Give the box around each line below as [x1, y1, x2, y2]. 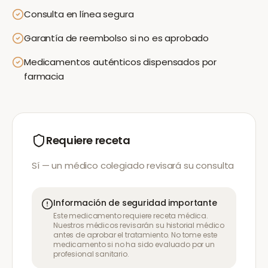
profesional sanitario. [53, 249, 129, 259]
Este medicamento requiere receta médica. [53, 211, 209, 221]
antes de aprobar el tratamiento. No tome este [53, 230, 218, 240]
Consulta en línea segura [24, 8, 134, 20]
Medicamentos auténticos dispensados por [24, 56, 217, 68]
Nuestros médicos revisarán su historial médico [53, 220, 225, 230]
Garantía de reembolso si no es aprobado [24, 32, 209, 44]
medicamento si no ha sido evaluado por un [53, 239, 215, 249]
